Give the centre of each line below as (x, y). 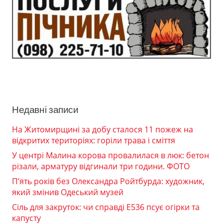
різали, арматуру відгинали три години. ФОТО (101, 167)
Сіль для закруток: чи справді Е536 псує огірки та (106, 207)
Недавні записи (45, 110)
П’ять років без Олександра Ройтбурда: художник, (108, 181)
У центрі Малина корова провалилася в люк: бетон (111, 156)
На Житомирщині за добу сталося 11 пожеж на (103, 130)
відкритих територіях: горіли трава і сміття (94, 141)
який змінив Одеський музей (68, 192)
